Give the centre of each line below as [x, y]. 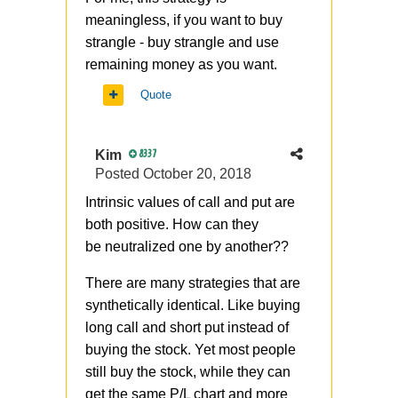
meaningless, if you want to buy [184, 20]
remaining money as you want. [181, 64]
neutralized [140, 246]
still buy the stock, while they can [188, 371]
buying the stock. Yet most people [191, 349]
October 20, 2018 [197, 173]
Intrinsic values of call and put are [190, 202]
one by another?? [234, 246]
